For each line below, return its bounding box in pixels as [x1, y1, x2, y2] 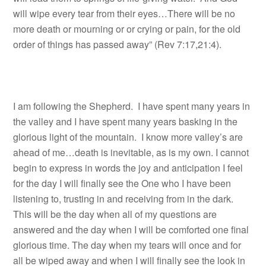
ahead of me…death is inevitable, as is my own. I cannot [13, 145, 249, 159]
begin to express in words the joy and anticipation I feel [13, 161, 243, 175]
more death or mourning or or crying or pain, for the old [13, 22, 241, 36]
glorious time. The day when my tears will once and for [13, 238, 242, 252]
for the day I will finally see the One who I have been [13, 176, 232, 190]
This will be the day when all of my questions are [13, 207, 217, 221]
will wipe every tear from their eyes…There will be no [13, 7, 236, 20]
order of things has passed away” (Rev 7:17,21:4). [13, 37, 222, 51]
